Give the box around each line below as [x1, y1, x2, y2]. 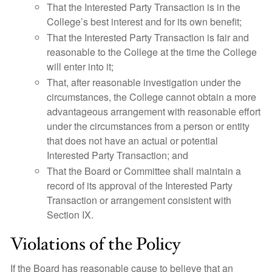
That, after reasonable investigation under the [47, 75, 241, 89]
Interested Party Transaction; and [47, 148, 188, 162]
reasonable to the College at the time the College [47, 45, 257, 59]
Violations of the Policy [10, 233, 180, 256]
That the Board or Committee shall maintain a [47, 164, 241, 178]
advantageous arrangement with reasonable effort [47, 104, 260, 118]
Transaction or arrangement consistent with [47, 193, 231, 207]
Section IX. [47, 208, 93, 222]
